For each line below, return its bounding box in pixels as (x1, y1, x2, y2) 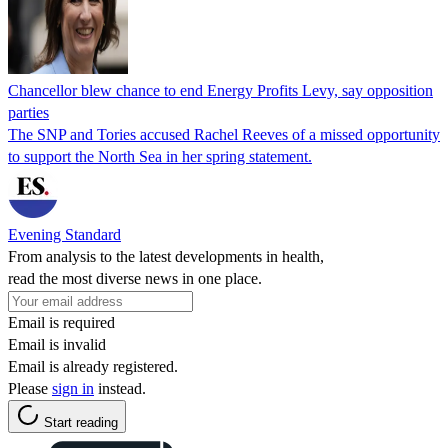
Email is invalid (8, 335, 106, 353)
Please (8, 379, 52, 397)
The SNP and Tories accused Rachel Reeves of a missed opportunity (8, 125, 440, 143)
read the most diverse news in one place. (8, 269, 262, 287)
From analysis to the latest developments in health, (8, 247, 324, 265)
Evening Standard (8, 225, 121, 243)
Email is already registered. (8, 357, 178, 375)
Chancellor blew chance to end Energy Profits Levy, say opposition (8, 81, 433, 99)
